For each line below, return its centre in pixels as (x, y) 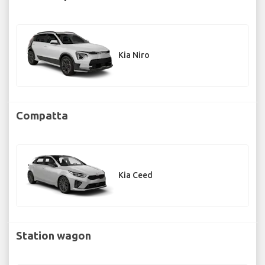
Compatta (42, 115)
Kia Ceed (135, 175)
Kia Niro (134, 55)
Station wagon (54, 235)
